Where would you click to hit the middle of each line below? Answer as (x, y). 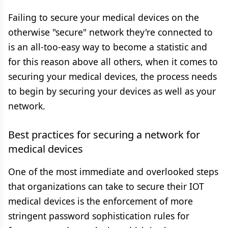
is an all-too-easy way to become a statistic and (108, 47)
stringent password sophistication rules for (99, 216)
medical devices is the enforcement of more (101, 201)
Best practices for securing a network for (104, 135)
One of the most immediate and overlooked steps (113, 172)
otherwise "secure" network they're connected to (110, 32)
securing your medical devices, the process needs (112, 76)
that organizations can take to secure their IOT (106, 186)
